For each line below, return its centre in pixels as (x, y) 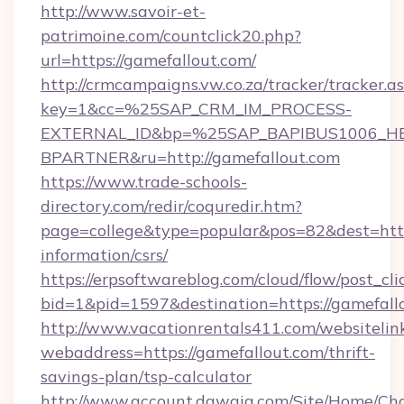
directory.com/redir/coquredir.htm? (171, 206)
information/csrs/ (104, 255)
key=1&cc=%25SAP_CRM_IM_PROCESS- (196, 109)
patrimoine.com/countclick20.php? (171, 36)
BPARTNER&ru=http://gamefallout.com (190, 157)
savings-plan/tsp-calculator (146, 376)
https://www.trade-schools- (144, 182)
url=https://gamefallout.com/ (148, 60)
